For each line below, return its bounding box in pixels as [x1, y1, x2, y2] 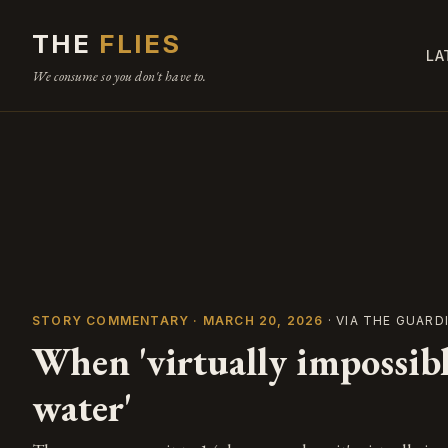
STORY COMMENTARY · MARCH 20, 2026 [32, 312, 324, 328]
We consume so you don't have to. [32, 67, 207, 86]
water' [32, 381, 132, 432]
